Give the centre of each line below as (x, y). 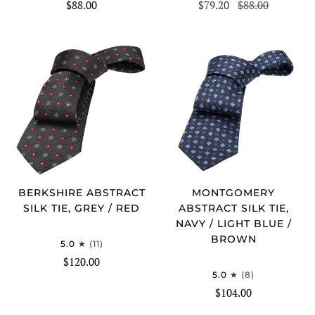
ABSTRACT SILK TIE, (233, 208)
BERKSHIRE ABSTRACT (82, 192)
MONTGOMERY (233, 192)
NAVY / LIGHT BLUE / (233, 223)
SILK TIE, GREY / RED (82, 208)
